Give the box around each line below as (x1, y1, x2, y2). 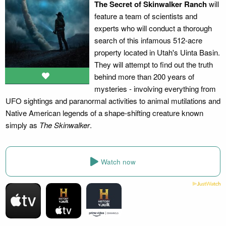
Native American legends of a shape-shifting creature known (5, 107, 203, 118)
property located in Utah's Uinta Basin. (94, 47, 220, 58)
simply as (5, 120, 39, 130)
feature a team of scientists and (94, 11, 197, 21)
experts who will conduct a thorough (94, 23, 212, 33)
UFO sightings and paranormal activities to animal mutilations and (5, 95, 220, 106)
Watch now (101, 156, 136, 166)
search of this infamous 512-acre (94, 35, 202, 45)
